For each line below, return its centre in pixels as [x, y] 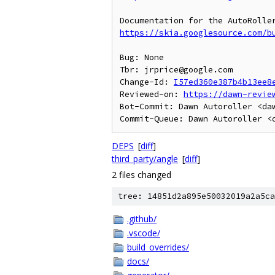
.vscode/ [144, 233]
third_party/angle [145, 159]
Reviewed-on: [152, 94]
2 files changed [141, 175]
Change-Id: [147, 82]
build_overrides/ [158, 247]
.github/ [142, 219]
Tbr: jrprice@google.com [176, 70]
